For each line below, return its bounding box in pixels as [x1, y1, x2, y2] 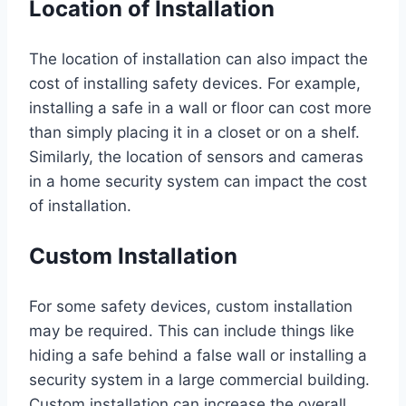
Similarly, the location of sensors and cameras [29, 147, 363, 166]
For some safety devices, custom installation [29, 296, 353, 315]
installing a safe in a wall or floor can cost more [29, 98, 372, 117]
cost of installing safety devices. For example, [29, 73, 361, 92]
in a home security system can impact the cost [29, 171, 367, 190]
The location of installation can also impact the [29, 49, 368, 68]
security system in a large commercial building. [29, 370, 370, 389]
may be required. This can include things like [29, 321, 354, 340]
